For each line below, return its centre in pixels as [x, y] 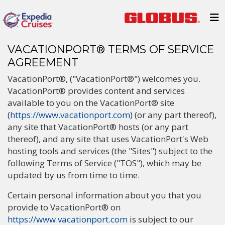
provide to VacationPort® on [64, 207]
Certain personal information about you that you [104, 195]
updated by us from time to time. [74, 175]
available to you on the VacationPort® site [91, 103]
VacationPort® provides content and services [96, 91]
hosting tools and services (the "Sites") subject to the [110, 151]
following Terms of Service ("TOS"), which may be [104, 163]
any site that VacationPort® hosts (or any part [98, 127]
